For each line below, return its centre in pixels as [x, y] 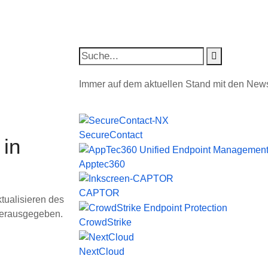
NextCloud [102, 251]
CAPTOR [99, 193]
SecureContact [111, 135]
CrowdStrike [105, 223]
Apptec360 [102, 164]
